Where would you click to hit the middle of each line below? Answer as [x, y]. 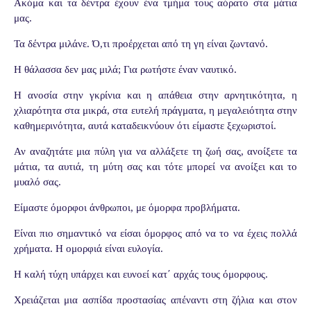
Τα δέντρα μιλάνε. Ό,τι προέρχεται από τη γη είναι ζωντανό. [141, 43]
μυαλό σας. [37, 182]
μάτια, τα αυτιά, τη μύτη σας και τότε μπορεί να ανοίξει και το [155, 166]
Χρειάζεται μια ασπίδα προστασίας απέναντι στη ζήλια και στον [155, 300]
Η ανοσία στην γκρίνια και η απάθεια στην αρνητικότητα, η [155, 95]
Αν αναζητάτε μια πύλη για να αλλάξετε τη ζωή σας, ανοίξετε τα [155, 151]
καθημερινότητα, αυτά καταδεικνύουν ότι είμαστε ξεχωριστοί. [145, 125]
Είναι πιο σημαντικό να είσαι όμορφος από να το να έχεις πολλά [155, 233]
